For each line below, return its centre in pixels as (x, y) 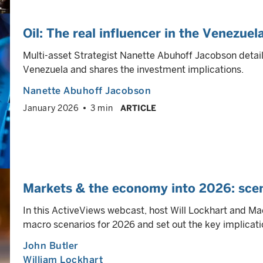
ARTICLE (138, 108)
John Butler (51, 246)
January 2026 (51, 108)
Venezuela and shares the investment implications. (133, 70)
